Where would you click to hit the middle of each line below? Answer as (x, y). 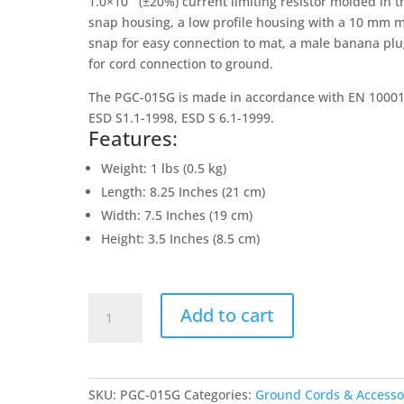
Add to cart (228, 315)
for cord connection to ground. (181, 64)
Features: (133, 138)
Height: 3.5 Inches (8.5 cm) (181, 239)
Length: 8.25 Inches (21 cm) (184, 192)
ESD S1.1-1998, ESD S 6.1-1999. (182, 118)
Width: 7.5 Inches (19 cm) (177, 215)
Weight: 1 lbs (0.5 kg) (164, 168)
